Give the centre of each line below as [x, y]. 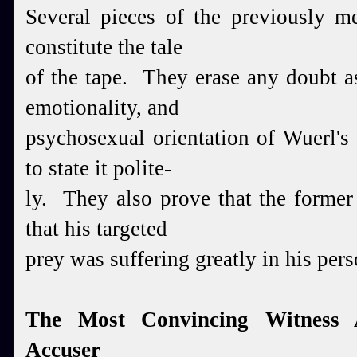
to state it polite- [98, 168]
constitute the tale [104, 47]
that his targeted [96, 229]
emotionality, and [102, 108]
